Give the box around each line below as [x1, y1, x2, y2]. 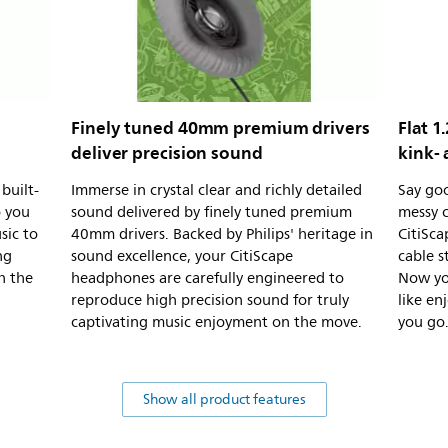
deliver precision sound [71, 137, 263, 168]
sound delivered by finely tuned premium [71, 199, 352, 225]
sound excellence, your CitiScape [71, 243, 293, 269]
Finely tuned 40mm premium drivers [71, 112, 370, 143]
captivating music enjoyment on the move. [71, 309, 362, 335]
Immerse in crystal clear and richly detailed [71, 177, 362, 203]
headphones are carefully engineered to [71, 265, 344, 291]
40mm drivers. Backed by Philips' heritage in [71, 221, 373, 247]
